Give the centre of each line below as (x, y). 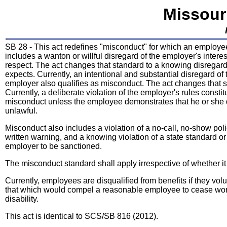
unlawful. (21, 111)
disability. (22, 199)
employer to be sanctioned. (53, 146)
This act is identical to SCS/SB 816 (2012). (82, 216)
